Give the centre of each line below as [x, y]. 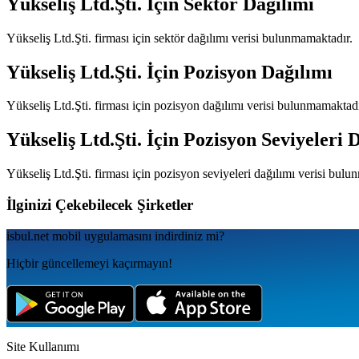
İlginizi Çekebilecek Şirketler [100, 204]
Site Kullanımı [43, 346]
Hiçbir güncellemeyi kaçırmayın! [89, 263]
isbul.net [28, 236]
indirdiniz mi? [190, 236]
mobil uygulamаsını [100, 236]
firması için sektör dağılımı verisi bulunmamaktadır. [222, 38]
